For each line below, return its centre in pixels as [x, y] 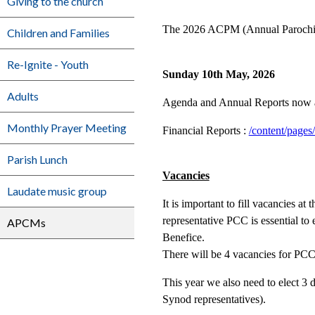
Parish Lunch [37, 159]
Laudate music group [57, 191]
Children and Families [58, 33]
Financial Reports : [205, 131]
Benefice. [183, 238]
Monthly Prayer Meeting [67, 128]
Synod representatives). [214, 300]
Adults [23, 96]
